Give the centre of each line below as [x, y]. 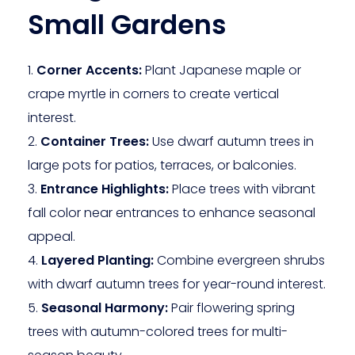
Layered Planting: [97, 260]
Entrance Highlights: [105, 189]
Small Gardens [127, 25]
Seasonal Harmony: [105, 307]
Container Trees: [95, 141]
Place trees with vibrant [242, 189]
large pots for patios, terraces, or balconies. [162, 165]
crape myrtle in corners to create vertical [153, 94]
